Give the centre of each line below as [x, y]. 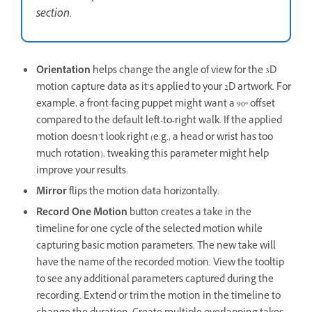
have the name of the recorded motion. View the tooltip [160, 264]
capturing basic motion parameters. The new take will [156, 247]
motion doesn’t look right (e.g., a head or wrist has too [155, 139]
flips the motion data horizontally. [143, 193]
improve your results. [84, 172]
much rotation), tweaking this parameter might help [153, 155]
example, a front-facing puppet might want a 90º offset [156, 105]
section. [54, 15]
